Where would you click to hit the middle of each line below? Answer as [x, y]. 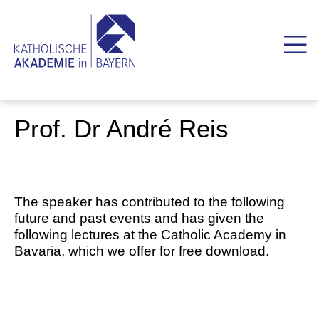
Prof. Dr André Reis [121, 129]
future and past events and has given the [139, 218]
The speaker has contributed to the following [150, 202]
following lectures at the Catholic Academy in [150, 235]
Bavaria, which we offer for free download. [142, 251]
